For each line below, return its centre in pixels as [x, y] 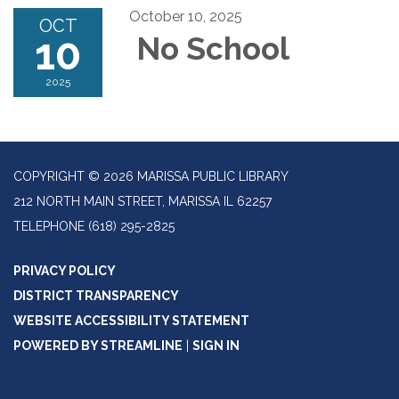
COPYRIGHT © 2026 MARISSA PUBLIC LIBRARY [151, 177]
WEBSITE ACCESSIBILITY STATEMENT [131, 321]
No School [209, 49]
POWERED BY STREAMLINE [98, 346]
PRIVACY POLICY [65, 271]
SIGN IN [216, 346]
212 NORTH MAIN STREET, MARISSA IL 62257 [142, 202]
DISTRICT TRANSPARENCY [96, 296]
